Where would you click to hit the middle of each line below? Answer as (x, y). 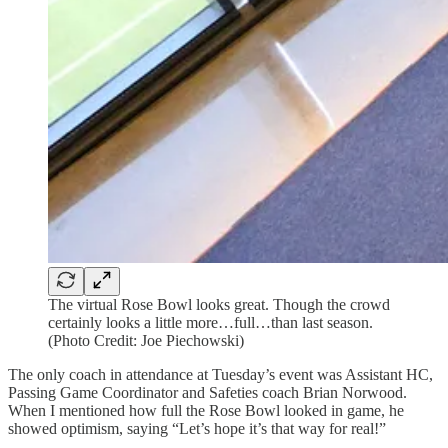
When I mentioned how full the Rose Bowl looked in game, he (206, 411)
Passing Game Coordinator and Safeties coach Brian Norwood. (207, 393)
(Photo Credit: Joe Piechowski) (146, 341)
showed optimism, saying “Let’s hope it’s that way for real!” (197, 429)
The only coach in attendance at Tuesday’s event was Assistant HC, (220, 375)
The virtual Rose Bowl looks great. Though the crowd (219, 305)
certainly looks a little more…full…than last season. (210, 323)
